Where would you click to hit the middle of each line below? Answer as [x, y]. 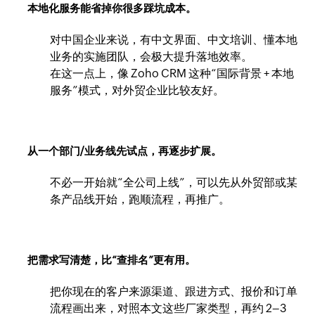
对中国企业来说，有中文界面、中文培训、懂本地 [174, 39]
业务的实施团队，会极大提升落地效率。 [152, 56]
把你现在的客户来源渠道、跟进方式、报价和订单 [174, 291]
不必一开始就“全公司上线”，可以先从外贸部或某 [174, 182]
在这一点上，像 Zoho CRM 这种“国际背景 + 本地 [172, 73]
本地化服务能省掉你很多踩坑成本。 [112, 8]
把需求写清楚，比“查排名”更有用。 [112, 259]
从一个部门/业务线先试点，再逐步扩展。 [125, 150]
